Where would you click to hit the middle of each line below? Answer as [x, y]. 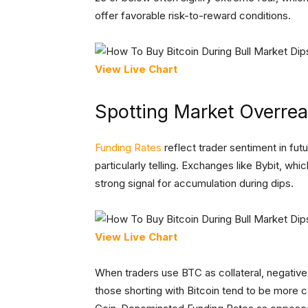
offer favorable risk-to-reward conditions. [193, 16]
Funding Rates [128, 148]
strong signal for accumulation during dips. [194, 184]
